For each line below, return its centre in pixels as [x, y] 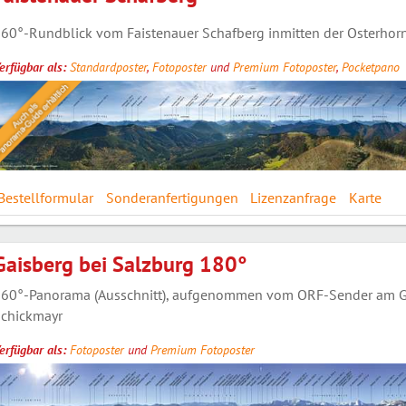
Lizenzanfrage [294, 197]
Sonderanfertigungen [172, 197]
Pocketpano [370, 67]
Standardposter [108, 67]
